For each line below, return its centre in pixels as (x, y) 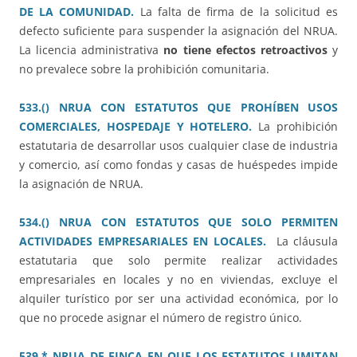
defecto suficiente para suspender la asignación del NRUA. (178, 31)
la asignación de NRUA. (81, 184)
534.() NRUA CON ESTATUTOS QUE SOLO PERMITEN (178, 222)
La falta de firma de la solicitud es (239, 12)
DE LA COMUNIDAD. (77, 12)
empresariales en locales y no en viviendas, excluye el (178, 280)
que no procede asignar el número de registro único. (161, 318)
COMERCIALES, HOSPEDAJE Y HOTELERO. (136, 127)
